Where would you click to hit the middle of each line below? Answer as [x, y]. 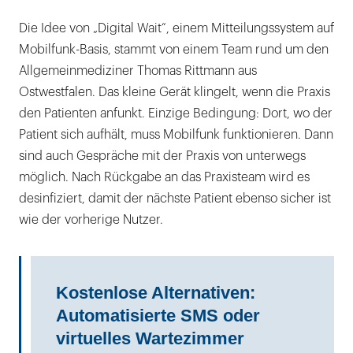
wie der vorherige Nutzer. [91, 219]
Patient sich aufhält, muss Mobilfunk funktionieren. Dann [176, 134]
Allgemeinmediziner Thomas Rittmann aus [138, 71]
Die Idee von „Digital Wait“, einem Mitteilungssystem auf [176, 28]
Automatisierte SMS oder [158, 315]
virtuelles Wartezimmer [150, 338]
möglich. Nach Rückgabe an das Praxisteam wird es [164, 177]
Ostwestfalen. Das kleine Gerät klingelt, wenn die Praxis [175, 92]
